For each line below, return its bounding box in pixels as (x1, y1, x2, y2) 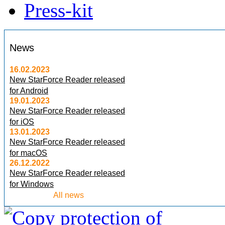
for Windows (10, 180, 54, 189)
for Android (10, 86, 48, 95)
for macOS (10, 149, 47, 158)
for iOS (10, 118, 34, 127)
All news (53, 191, 84, 200)
